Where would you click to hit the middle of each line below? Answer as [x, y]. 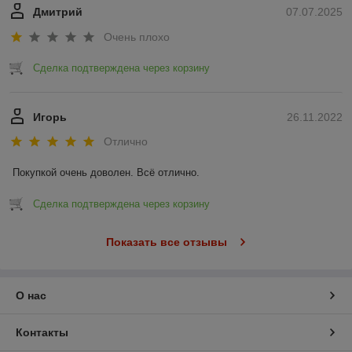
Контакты [42, 333]
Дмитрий [58, 12]
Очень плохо [137, 37]
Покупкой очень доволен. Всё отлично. [106, 173]
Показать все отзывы [166, 242]
